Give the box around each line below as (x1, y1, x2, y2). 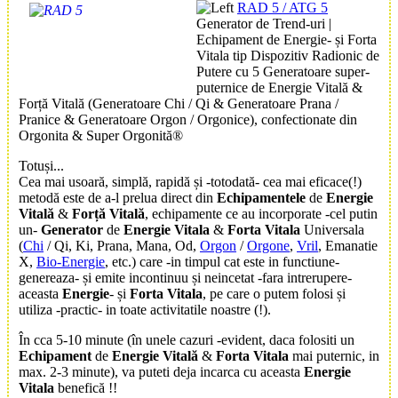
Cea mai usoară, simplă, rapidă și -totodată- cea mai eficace (19, 174, 348, 190)
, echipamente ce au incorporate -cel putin (145, 206, 378, 222)
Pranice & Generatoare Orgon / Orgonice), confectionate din (19, 112, 357, 128)
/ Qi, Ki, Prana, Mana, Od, (44, 238, 200, 254)
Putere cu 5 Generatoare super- (196, 64, 370, 80)
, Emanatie (318, 238, 378, 254)
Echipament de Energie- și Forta (196, 32, 377, 48)
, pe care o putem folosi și (203, 286, 346, 302)
